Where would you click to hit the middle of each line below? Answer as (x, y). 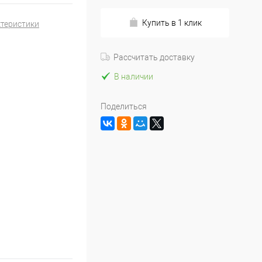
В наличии (134, 77)
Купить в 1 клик (172, 23)
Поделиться (124, 106)
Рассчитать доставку (154, 57)
